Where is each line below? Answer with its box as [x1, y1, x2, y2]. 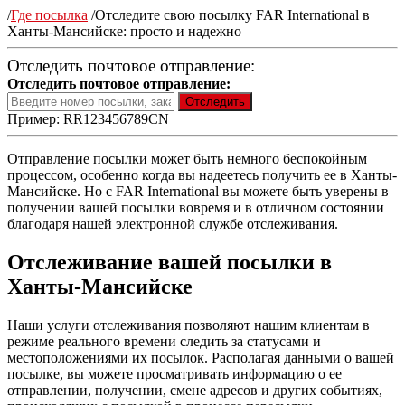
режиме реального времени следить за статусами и [7, 333, 321, 349]
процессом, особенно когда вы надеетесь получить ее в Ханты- [7, 166, 397, 183]
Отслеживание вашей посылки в [7, 250, 332, 274]
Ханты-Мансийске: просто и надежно [7, 23, 241, 39]
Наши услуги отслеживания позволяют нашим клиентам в [7, 316, 370, 333]
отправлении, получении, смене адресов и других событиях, [7, 381, 382, 398]
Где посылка [11, 6, 88, 23]
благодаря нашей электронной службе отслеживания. [7, 215, 338, 231]
